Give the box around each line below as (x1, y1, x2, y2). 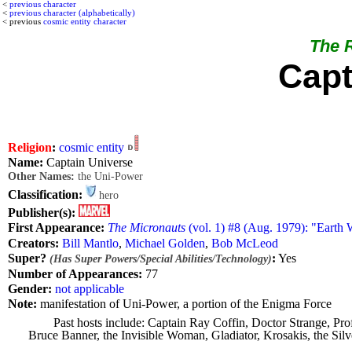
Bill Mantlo (62, 236, 119, 250)
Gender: (8, 282, 52, 296)
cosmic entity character (43, 16, 126, 26)
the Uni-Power (75, 170, 143, 183)
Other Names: (8, 170, 75, 183)
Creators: (8, 236, 59, 250)
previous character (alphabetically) (9, 8, 135, 17)
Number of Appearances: (8, 266, 142, 280)
